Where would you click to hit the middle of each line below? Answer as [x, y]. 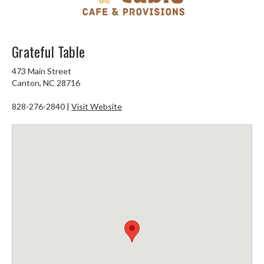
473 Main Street [42, 71]
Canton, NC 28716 [46, 83]
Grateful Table [48, 51]
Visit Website [97, 106]
